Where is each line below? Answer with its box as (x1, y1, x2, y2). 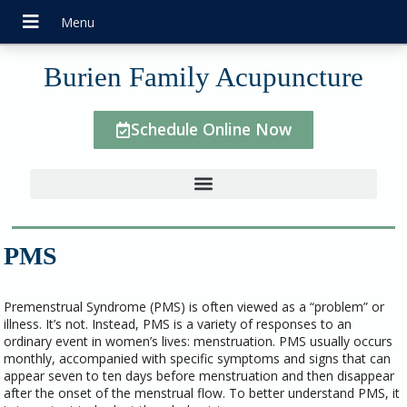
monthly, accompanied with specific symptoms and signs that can (4, 350, 392, 368)
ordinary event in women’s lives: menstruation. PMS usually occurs (4, 333, 393, 351)
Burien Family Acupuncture (44, 62, 363, 93)
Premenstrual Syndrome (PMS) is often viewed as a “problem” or (4, 298, 385, 316)
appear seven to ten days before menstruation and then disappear (4, 367, 395, 385)
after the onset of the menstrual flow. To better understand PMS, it (4, 384, 401, 402)
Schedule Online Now (131, 118, 293, 140)
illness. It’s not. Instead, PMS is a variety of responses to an (4, 315, 352, 333)
